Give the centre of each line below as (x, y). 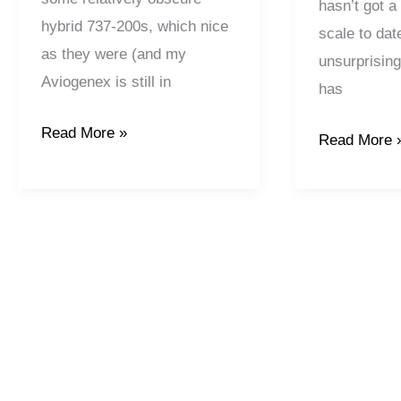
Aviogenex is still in (106, 82)
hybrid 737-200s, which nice (134, 27)
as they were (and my (113, 55)
